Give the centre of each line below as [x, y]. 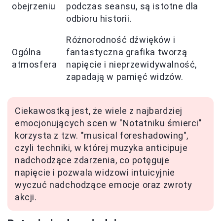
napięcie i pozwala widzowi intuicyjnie [95, 172]
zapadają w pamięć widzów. [125, 76]
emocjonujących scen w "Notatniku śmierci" [109, 123]
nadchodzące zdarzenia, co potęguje [92, 160]
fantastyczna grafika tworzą [127, 52]
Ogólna [27, 52]
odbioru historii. [99, 18]
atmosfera [35, 64]
